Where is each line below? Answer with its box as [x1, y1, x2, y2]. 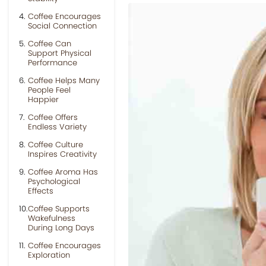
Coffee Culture [28, 139, 83, 150]
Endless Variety [28, 121, 87, 132]
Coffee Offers [28, 112, 78, 123]
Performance [28, 57, 77, 68]
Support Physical [28, 47, 91, 59]
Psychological [28, 176, 80, 187]
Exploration [28, 249, 70, 261]
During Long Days [28, 222, 94, 233]
